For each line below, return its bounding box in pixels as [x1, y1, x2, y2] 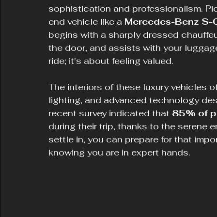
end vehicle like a [48, 16, 124, 27]
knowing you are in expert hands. [48, 147, 190, 158]
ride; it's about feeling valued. [48, 55, 173, 66]
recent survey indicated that [48, 108, 172, 119]
